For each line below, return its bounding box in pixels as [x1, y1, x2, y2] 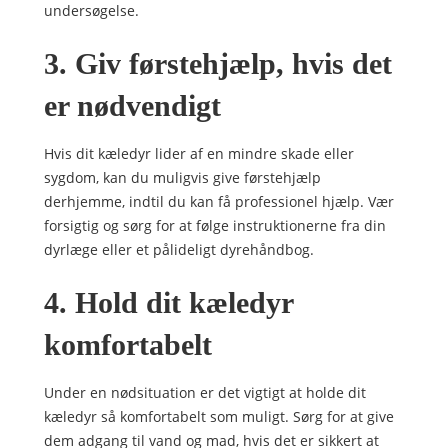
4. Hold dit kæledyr [44, 286, 293, 319]
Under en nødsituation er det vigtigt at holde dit [44, 383, 366, 402]
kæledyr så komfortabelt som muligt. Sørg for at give [44, 407, 394, 426]
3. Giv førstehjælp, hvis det [44, 47, 392, 80]
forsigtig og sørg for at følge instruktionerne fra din [44, 216, 386, 235]
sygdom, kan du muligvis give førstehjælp [44, 168, 321, 187]
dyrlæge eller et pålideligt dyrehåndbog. [44, 240, 314, 259]
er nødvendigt [44, 89, 221, 122]
